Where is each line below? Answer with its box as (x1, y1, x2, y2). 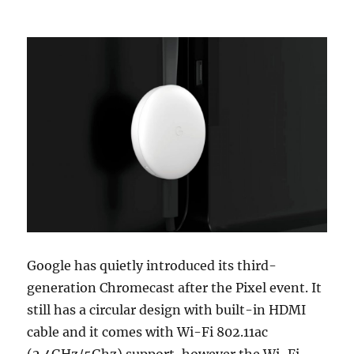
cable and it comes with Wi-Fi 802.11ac (27, 323, 269, 340)
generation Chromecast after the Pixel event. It (27, 279, 322, 296)
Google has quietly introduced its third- (27, 257, 277, 273)
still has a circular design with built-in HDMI (27, 301, 307, 318)
